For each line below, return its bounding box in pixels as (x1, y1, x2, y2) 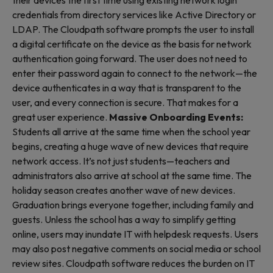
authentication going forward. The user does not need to (12, 52, 247, 65)
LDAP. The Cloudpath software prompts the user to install (12, 23, 254, 35)
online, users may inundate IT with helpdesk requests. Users (12, 228, 258, 240)
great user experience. (12, 111, 109, 123)
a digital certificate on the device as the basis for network (12, 38, 252, 50)
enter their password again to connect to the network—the (12, 67, 257, 79)
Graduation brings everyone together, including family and (12, 199, 253, 211)
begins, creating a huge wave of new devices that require (12, 140, 249, 152)
